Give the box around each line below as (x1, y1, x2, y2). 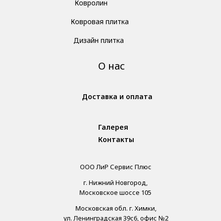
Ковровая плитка (71, 17, 129, 27)
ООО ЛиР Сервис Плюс (79, 162, 151, 172)
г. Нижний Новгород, (83, 178, 147, 187)
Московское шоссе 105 (79, 188, 151, 197)
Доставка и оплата (82, 92, 152, 102)
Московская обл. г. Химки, (75, 204, 156, 213)
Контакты (98, 135, 134, 145)
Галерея (98, 122, 128, 132)
